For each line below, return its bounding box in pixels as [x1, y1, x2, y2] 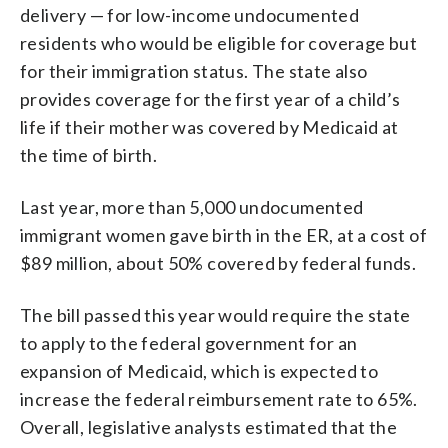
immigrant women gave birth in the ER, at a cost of [20, 223, 427, 246]
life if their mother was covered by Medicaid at [20, 115, 399, 138]
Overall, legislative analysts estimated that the [20, 415, 398, 438]
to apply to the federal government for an [20, 331, 358, 354]
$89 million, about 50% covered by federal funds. [20, 251, 417, 274]
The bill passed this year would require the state [20, 303, 411, 326]
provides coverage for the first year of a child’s [20, 87, 401, 110]
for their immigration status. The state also [20, 59, 368, 82]
